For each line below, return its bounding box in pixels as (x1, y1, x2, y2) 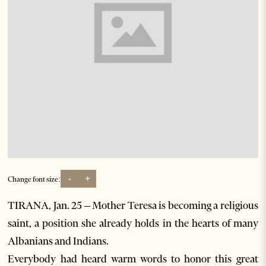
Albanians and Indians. (8, 235, 109, 248)
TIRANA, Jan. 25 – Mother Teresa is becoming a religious (8, 199, 258, 213)
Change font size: (8, 174, 61, 183)
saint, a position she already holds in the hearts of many (8, 217, 258, 230)
